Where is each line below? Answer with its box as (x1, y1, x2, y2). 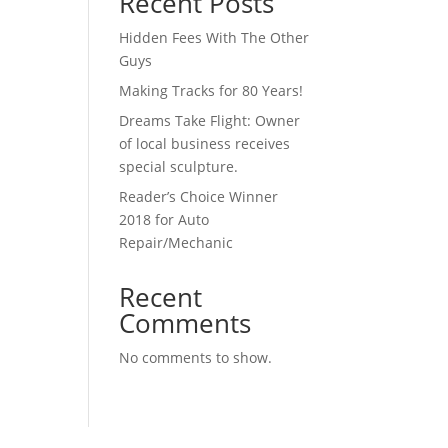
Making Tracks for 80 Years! (119, 81, 304, 101)
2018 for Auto (119, 210, 210, 230)
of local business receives (119, 134, 291, 154)
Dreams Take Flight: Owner (119, 111, 301, 131)
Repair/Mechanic (119, 233, 234, 253)
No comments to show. (119, 348, 273, 368)
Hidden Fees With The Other (119, 28, 310, 48)
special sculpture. (119, 157, 239, 177)
